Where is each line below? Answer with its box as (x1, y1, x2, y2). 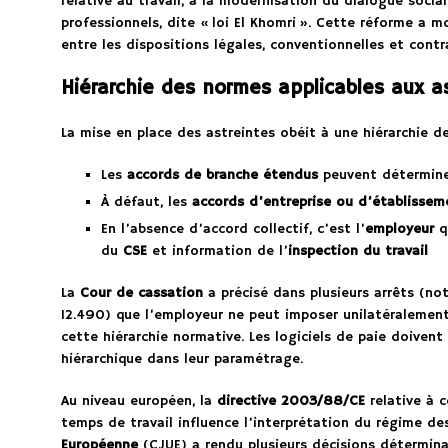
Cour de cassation (79, 284, 203, 303)
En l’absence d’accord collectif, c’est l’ (100, 220, 365, 239)
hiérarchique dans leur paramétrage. (60, 350, 303, 369)
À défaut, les (100, 193, 192, 212)
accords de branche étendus (126, 166, 318, 185)
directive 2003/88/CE (216, 392, 365, 411)
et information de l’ (146, 242, 288, 261)
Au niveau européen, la (60, 392, 217, 411)
